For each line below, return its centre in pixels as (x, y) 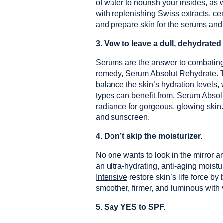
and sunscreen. (123, 117)
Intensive (111, 177)
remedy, (111, 73)
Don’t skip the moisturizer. (153, 136)
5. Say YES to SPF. (130, 207)
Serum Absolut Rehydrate (171, 73)
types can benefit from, (136, 95)
